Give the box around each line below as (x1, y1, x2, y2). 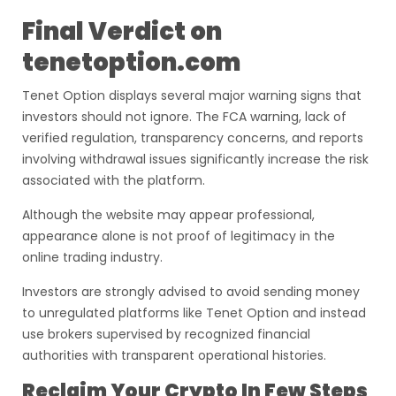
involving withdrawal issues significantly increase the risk (22, 150, 369, 168)
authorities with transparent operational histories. (22, 346, 326, 364)
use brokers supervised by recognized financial (22, 325, 310, 343)
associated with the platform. (22, 171, 205, 189)
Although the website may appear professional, (22, 206, 315, 224)
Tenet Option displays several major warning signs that (22, 87, 362, 104)
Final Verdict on (22, 14, 222, 49)
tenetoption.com (22, 45, 240, 80)
